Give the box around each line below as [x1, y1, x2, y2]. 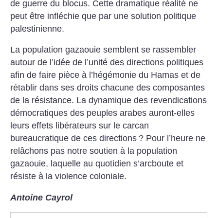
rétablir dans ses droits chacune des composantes [10, 83, 205, 93]
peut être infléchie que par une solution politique [10, 11, 197, 21]
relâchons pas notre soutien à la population [10, 146, 178, 156]
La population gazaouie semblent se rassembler [10, 45, 197, 55]
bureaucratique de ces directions [10, 133, 137, 144]
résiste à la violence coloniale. [10, 171, 127, 182]
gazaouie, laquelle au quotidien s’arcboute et [10, 159, 184, 169]
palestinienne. [10, 23, 65, 34]
